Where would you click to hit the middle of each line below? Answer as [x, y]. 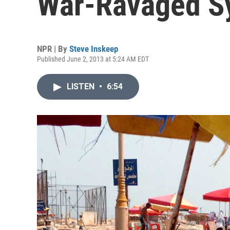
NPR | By [53, 49]
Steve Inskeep [94, 49]
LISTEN [82, 87]
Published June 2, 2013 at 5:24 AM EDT [93, 59]
